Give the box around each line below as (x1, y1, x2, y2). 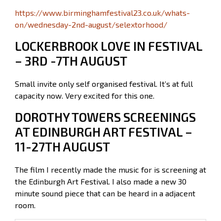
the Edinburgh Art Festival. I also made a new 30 (15, 176, 186, 186)
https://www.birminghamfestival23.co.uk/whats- (15, 7, 190, 17)
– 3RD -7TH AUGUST (15, 53, 127, 68)
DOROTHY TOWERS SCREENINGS (15, 109, 196, 124)
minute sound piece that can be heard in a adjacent (15, 188, 195, 198)
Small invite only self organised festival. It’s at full (15, 78, 193, 88)
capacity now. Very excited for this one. (15, 90, 154, 100)
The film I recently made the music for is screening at (15, 164, 206, 174)
